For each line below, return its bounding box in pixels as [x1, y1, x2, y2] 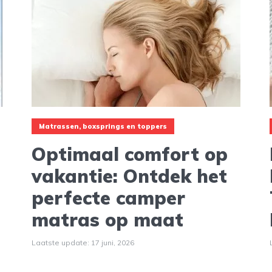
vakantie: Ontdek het [31, 164, 227, 188]
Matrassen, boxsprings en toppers [38, 122, 167, 131]
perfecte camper [31, 186, 185, 209]
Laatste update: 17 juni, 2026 [31, 237, 134, 247]
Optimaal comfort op [31, 142, 228, 166]
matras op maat [31, 208, 183, 231]
